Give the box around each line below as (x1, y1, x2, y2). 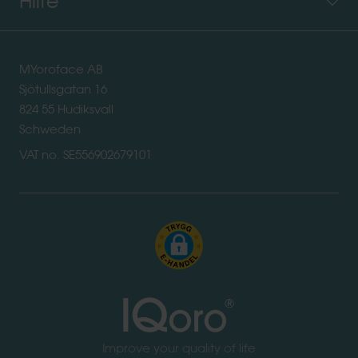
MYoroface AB (19, 61, 103, 77)
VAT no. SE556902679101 (19, 146, 152, 162)
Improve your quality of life (102, 340, 256, 356)
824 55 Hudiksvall (19, 101, 113, 117)
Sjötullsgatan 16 (19, 81, 107, 97)
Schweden (19, 121, 81, 137)
